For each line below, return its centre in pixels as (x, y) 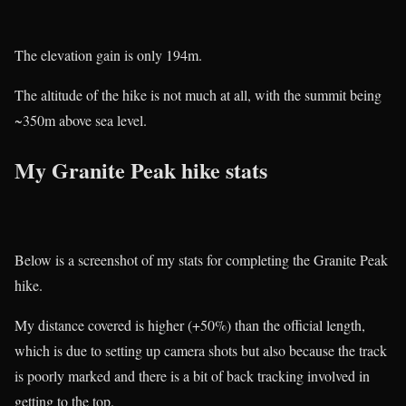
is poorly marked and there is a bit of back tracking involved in (192, 375)
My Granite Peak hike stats (141, 169)
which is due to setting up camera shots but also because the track (201, 350)
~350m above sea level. (81, 120)
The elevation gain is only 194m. (108, 54)
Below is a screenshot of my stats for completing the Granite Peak (201, 259)
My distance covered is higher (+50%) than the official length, (190, 324)
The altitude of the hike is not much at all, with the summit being (198, 94)
